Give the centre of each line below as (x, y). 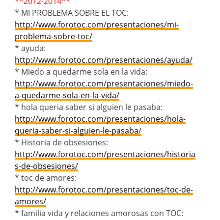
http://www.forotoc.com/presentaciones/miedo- (104, 83)
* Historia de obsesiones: (61, 142)
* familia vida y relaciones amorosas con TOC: (99, 213)
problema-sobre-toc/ (54, 36)
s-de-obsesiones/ (46, 166)
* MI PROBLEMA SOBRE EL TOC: (72, 13)
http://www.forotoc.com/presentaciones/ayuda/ (104, 60)
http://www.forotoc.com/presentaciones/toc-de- (104, 189)
